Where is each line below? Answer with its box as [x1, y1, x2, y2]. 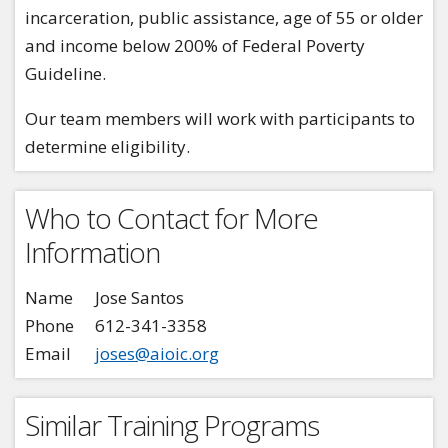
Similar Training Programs [25, 406, 319, 445]
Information [25, 233, 160, 272]
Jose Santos [95, 286, 184, 310]
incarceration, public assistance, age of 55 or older [25, 6, 423, 30]
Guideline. [25, 62, 110, 86]
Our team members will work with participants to [25, 107, 415, 131]
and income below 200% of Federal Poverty [25, 34, 365, 58]
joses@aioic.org [95, 342, 219, 366]
